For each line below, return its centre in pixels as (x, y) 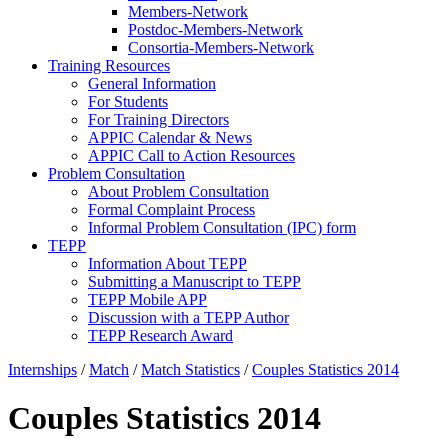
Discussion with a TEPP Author (188, 317)
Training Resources (109, 65)
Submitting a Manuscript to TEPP (194, 281)
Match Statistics (190, 369)
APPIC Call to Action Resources (191, 155)
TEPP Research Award (160, 335)
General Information (152, 83)
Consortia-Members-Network (221, 47)
